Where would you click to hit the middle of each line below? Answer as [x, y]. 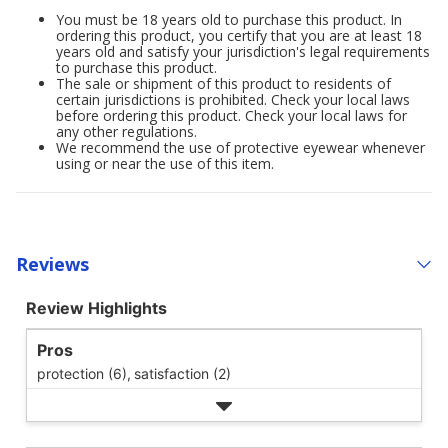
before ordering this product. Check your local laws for [231, 115]
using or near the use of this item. [165, 163]
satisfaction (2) [182, 373]
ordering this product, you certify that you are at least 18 [239, 35]
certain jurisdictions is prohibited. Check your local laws [233, 99]
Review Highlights [96, 308]
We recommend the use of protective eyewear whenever [240, 147]
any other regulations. [126, 131]
